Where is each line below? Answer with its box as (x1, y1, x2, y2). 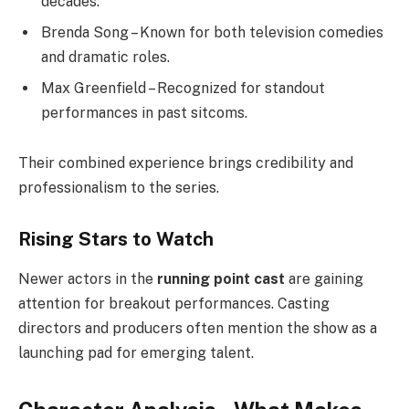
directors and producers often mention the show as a (18, 320, 377, 338)
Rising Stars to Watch (18, 227, 214, 250)
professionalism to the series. (18, 179, 219, 197)
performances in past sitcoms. (41, 103, 247, 121)
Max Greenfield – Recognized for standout (41, 79, 325, 97)
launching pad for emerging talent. (18, 344, 254, 362)
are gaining (285, 270, 363, 288)
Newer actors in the (18, 270, 157, 288)
